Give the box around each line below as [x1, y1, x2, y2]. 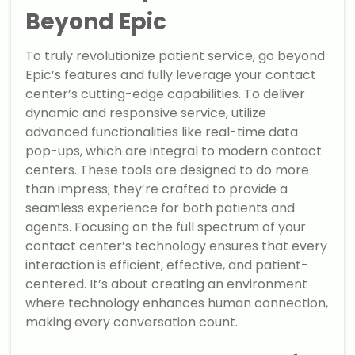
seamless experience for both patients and [25, 199, 296, 218]
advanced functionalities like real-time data [25, 123, 299, 142]
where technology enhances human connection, [25, 294, 329, 313]
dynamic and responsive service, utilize [25, 104, 267, 123]
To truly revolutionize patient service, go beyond [25, 47, 326, 66]
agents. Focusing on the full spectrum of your [25, 218, 307, 237]
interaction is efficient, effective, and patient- [25, 256, 309, 275]
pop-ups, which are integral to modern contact [25, 142, 323, 161]
